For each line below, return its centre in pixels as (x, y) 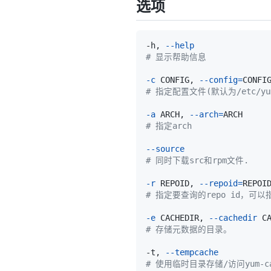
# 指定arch (169, 126)
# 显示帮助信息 (176, 57)
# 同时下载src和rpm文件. (197, 161)
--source (165, 149)
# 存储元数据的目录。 (189, 230)
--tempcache (192, 253)
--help (180, 46)
